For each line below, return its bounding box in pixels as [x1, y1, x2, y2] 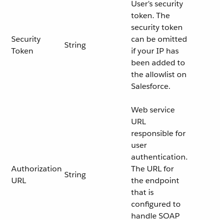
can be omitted [131, 34, 187, 44]
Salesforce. [131, 81, 170, 91]
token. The [131, 10, 170, 21]
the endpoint [131, 175, 179, 186]
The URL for [131, 164, 174, 174]
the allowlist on [131, 69, 187, 80]
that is [131, 187, 154, 197]
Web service [131, 105, 175, 115]
